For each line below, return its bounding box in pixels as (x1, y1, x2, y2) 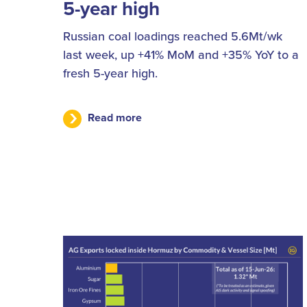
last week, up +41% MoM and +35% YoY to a (63, 46, 299, 64)
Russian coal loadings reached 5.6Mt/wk (63, 27, 282, 45)
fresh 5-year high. (63, 64, 158, 82)
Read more (88, 110, 142, 126)
